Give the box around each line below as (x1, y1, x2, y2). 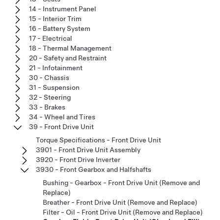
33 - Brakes (29, 103, 65, 111)
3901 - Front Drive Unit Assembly (36, 146, 140, 154)
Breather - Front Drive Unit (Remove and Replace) (43, 198, 197, 206)
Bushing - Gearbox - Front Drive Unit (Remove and (43, 179, 200, 187)
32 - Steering (29, 93, 71, 101)
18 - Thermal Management (29, 44, 111, 52)
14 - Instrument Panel (29, 5, 96, 13)
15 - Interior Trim (29, 15, 82, 23)
